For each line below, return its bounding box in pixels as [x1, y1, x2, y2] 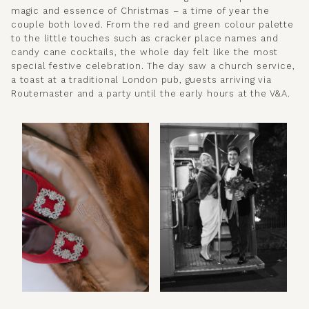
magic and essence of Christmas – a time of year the [11, 5, 270, 16]
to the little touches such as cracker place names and [11, 32, 279, 43]
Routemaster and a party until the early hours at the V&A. [11, 88, 290, 99]
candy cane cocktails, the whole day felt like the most [11, 46, 279, 57]
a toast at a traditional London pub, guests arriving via [11, 74, 272, 85]
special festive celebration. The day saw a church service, [11, 60, 295, 71]
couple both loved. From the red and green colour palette [11, 19, 294, 30]
